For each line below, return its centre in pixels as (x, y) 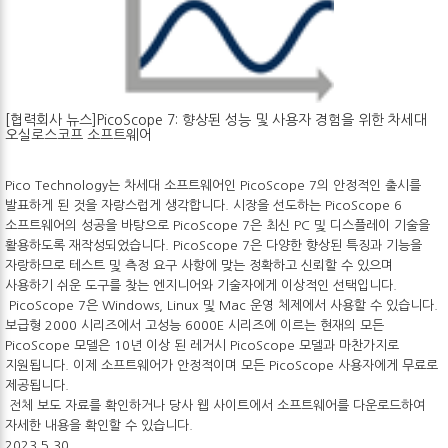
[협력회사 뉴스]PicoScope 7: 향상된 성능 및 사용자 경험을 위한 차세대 (216, 119)
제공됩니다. (37, 385)
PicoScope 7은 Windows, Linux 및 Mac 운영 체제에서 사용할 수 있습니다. (221, 305)
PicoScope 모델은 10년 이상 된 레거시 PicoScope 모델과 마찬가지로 (202, 345)
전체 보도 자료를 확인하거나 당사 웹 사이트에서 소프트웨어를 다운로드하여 (215, 405)
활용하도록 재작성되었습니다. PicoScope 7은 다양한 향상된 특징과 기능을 (213, 245)
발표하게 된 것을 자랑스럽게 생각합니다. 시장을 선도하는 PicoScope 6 (203, 205)
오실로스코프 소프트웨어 (82, 134)
